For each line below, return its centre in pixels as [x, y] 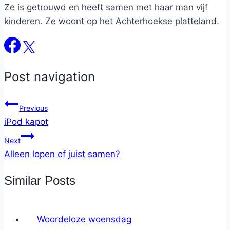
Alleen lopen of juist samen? [62, 154]
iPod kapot [26, 122]
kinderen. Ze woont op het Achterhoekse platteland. [112, 21]
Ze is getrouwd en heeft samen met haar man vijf [106, 7]
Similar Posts [40, 180]
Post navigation [50, 77]
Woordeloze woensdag [84, 219]
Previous [33, 108]
